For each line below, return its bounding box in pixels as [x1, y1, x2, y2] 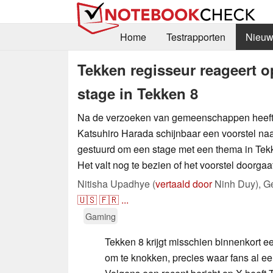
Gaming [85, 209, 116, 222]
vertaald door [155, 176, 212, 191]
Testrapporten [166, 30, 225, 44]
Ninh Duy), [212, 176, 263, 191]
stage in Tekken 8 [77, 82, 198, 104]
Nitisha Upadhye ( [77, 176, 155, 191]
